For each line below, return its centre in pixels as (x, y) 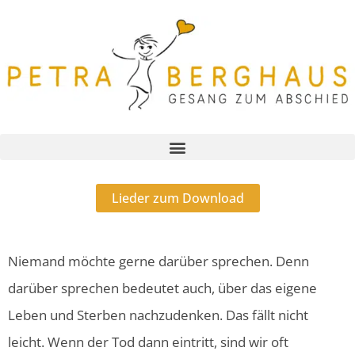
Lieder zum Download (177, 198)
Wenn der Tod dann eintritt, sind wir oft (168, 342)
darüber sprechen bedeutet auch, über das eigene (162, 288)
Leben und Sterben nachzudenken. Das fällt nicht (158, 315)
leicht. (28, 342)
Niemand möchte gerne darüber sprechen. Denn (158, 261)
